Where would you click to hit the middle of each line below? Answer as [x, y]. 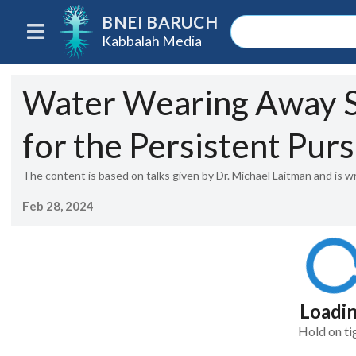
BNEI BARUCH [160, 22]
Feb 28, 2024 [58, 205]
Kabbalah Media [152, 41]
